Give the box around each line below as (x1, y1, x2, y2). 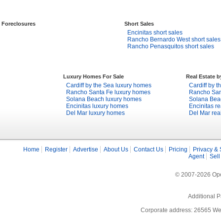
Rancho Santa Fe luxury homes (66, 89, 150, 96)
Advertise (73, 146, 98, 153)
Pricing (169, 146, 187, 153)
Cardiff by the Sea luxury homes (66, 82, 151, 89)
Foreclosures (1, 21, 36, 27)
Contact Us (134, 146, 163, 153)
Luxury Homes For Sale (63, 74, 124, 79)
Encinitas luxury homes (66, 103, 128, 110)
